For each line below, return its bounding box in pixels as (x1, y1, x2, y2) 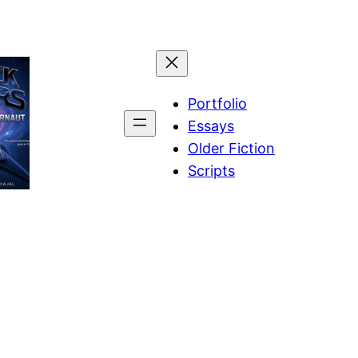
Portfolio (187, 94, 247, 112)
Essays (187, 117, 234, 134)
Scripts (187, 161, 235, 179)
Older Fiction (187, 139, 275, 157)
